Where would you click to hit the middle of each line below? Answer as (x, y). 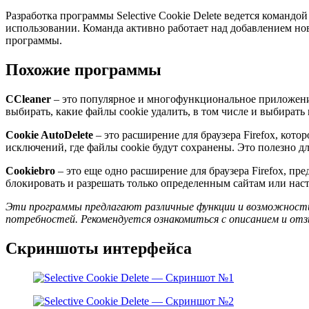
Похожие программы (83, 70)
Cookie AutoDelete (49, 135)
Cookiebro (30, 171)
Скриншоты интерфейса (99, 248)
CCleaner (28, 99)
